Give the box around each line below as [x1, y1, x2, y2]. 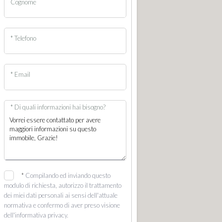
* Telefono [10, 34, 37, 42]
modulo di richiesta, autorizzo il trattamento [4, 181, 121, 189]
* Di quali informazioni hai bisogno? [10, 103, 106, 111]
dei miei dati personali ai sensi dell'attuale [4, 191, 117, 199]
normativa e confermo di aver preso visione [4, 201, 120, 209]
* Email [10, 70, 31, 78]
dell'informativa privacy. [4, 211, 68, 219]
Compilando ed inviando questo [25, 171, 111, 179]
